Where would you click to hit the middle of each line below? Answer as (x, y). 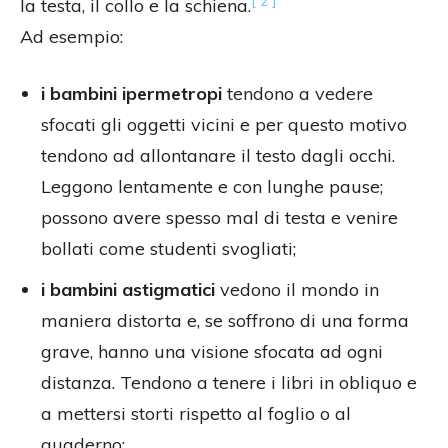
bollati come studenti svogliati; (168, 249)
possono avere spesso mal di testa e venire (219, 218)
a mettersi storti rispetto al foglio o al (196, 414)
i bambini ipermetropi (131, 94)
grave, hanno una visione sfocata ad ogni (212, 352)
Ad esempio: (71, 37)
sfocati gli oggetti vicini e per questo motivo (224, 125)
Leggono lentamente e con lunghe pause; (212, 187)
